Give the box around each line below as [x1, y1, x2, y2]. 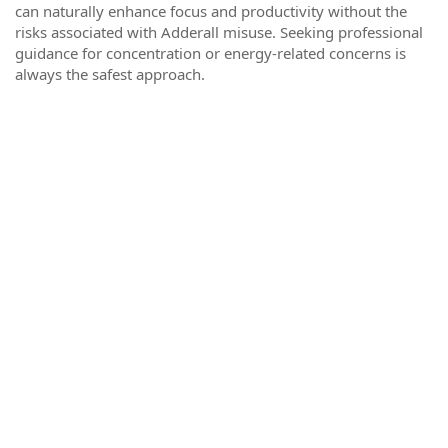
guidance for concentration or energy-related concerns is [15, 43, 406, 63]
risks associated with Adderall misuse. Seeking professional [15, 22, 423, 42]
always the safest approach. [15, 64, 205, 84]
